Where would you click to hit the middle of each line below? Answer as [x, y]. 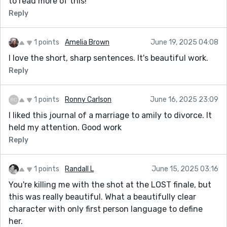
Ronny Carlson [88, 99]
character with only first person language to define [106, 209]
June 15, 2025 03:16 [185, 169]
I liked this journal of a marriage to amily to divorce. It [110, 115]
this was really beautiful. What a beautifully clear [102, 197]
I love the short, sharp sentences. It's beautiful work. [108, 58]
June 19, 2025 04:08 [184, 42]
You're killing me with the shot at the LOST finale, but [110, 184]
